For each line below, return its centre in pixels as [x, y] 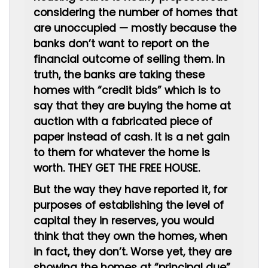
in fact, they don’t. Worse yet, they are [133, 252]
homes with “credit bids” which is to [127, 90]
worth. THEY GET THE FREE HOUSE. [117, 168]
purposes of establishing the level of [129, 205]
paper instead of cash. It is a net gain [132, 137]
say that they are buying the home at [132, 106]
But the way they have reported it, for [130, 190]
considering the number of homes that [135, 13]
